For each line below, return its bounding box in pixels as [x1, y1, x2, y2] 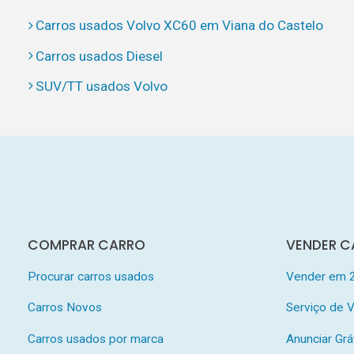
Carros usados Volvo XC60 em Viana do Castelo [35, 17, 323, 34]
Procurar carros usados [27, 269, 154, 284]
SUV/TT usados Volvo [35, 77, 168, 94]
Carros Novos [27, 300, 102, 315]
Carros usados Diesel [35, 47, 163, 64]
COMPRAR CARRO [27, 235, 145, 254]
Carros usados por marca [27, 332, 164, 347]
